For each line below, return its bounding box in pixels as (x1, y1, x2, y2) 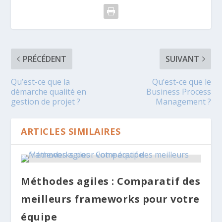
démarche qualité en (11, 86, 87, 97)
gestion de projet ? (11, 96, 81, 107)
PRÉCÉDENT (23, 53, 67, 64)
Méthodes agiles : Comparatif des (21, 174, 201, 188)
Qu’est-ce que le (152, 76, 211, 87)
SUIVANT (165, 53, 199, 64)
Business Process (146, 86, 211, 97)
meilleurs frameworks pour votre (21, 192, 200, 206)
